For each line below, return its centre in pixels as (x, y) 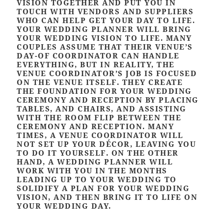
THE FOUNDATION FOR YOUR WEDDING (104, 91)
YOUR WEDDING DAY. (64, 206)
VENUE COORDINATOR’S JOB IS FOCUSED (107, 73)
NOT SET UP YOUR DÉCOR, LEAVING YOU (107, 144)
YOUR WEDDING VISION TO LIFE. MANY (104, 38)
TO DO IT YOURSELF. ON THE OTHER (98, 153)
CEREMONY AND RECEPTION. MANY (96, 126)
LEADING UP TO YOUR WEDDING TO (97, 179)
